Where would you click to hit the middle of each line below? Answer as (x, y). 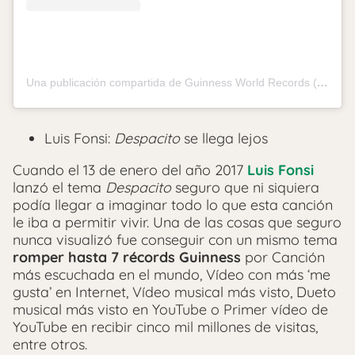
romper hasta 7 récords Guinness (129, 258)
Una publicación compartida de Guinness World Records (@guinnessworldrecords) (323, 83)
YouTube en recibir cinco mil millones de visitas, (165, 327)
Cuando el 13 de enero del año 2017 (130, 170)
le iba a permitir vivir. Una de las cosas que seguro (177, 223)
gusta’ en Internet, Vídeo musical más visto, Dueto (174, 292)
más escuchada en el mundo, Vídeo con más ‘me (172, 275)
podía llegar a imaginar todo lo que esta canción (173, 205)
